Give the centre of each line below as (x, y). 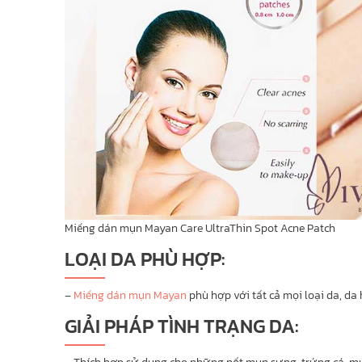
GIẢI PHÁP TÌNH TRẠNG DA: (181, 326)
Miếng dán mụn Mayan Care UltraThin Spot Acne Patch (200, 228)
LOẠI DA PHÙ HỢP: (144, 259)
